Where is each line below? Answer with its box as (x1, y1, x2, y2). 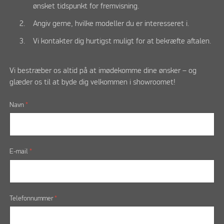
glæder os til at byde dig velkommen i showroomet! (9, 78, 175, 86)
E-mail (9, 148, 29, 155)
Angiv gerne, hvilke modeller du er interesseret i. (32, 20, 189, 28)
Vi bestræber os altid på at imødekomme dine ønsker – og (9, 66, 196, 75)
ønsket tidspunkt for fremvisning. (32, 2, 139, 11)
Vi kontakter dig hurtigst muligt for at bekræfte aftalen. (32, 37, 211, 46)
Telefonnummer (9, 194, 54, 202)
